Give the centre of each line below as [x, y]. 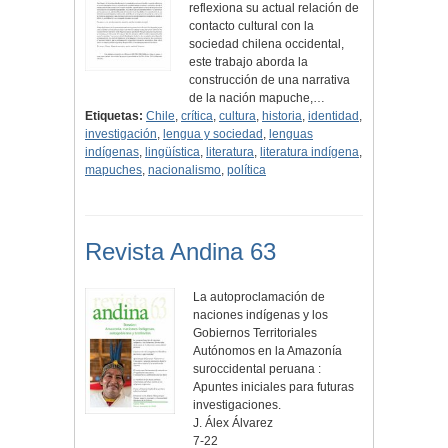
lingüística [172, 152]
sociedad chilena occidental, [267, 44]
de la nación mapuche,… [257, 98]
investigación [121, 134]
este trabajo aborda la [249, 62]
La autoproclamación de [259, 297]
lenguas [291, 134]
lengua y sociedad [213, 134]
